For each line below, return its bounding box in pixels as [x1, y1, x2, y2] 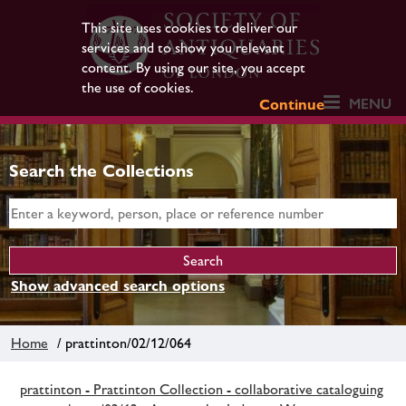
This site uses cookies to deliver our [81, 19, 297, 36]
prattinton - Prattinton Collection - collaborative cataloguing [20, 380, 383, 398]
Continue [259, 96, 325, 113]
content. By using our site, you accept [81, 59, 305, 76]
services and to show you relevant [81, 39, 285, 56]
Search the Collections [9, 160, 194, 180]
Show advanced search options [11, 277, 225, 295]
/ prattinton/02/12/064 [50, 333, 191, 352]
